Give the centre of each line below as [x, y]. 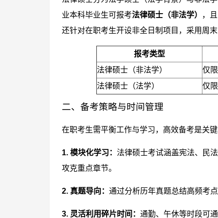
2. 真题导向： [85, 191]
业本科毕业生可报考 [97, 15]
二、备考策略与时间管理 [113, 107]
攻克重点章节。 [89, 168]
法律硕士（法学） [128, 86]
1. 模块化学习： [89, 153]
